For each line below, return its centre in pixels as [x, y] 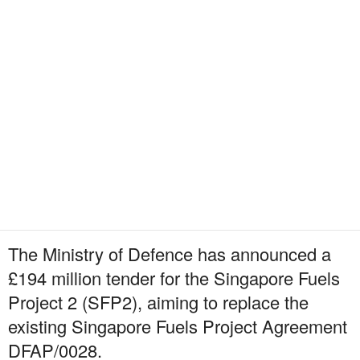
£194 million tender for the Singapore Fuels [174, 278]
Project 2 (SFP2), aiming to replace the [158, 302]
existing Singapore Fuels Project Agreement [178, 326]
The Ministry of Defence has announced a [170, 254]
